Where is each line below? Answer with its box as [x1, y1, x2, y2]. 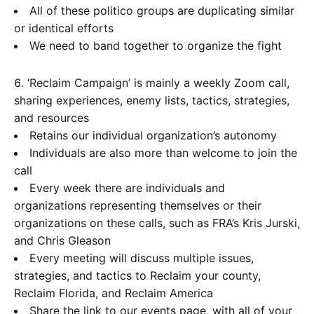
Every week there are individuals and [29, 181, 225, 195]
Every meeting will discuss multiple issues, [29, 251, 254, 265]
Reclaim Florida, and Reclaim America [14, 286, 213, 300]
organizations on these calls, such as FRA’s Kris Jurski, [14, 216, 300, 230]
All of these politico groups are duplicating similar [29, 4, 294, 18]
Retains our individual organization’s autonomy [29, 128, 277, 142]
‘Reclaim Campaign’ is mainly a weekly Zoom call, [27, 76, 289, 90]
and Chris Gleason [14, 233, 111, 247]
